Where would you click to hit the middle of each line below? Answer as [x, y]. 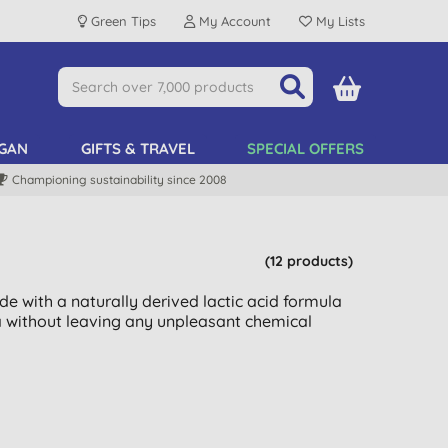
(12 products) [309, 261]
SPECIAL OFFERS [305, 148]
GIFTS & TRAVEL [137, 148]
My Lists [338, 21]
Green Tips [121, 21]
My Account [232, 21]
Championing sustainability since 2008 [119, 179]
